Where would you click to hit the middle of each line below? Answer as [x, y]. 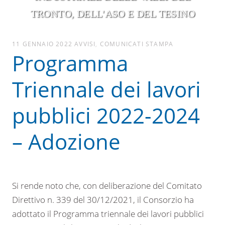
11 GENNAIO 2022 [42, 44]
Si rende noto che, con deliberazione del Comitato [107, 185]
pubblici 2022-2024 [106, 115]
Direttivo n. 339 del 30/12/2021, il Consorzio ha [103, 199]
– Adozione [66, 141]
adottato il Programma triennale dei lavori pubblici [108, 213]
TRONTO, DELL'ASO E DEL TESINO [113, 13]
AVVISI [85, 44]
